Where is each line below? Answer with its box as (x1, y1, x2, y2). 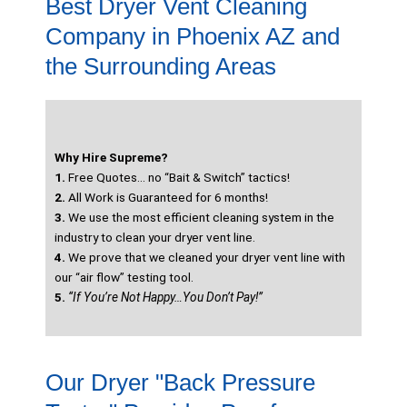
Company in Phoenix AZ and (45, 23, 340, 51)
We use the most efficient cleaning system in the (65, 210, 334, 225)
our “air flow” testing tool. (55, 270, 194, 285)
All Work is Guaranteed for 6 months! (65, 190, 268, 205)
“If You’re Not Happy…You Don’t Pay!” (68, 290, 263, 305)
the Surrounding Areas (45, 53, 276, 81)
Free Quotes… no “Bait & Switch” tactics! (65, 170, 290, 185)
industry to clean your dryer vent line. (55, 230, 255, 245)
